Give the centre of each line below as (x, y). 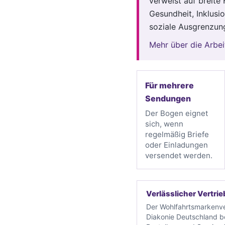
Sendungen (168, 98)
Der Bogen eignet (177, 113)
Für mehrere (170, 85)
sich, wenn (164, 124)
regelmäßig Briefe (177, 134)
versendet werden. (179, 155)
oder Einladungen (177, 145)
